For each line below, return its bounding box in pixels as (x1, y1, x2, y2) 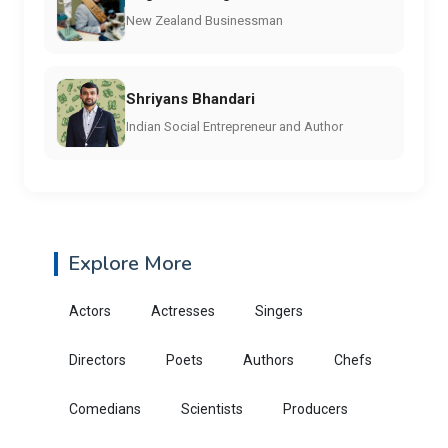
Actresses (151, 303, 215, 319)
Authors (243, 352, 294, 368)
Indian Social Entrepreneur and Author (126, 118, 343, 134)
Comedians (69, 401, 141, 417)
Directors (69, 352, 126, 368)
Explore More (68, 250, 192, 277)
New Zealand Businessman (126, 12, 283, 28)
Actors (69, 303, 111, 319)
